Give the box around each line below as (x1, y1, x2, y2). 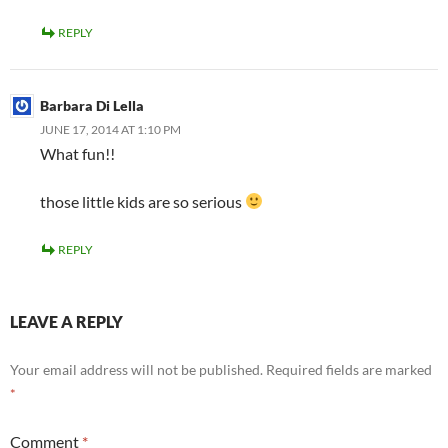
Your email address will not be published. (10, 360, 263, 378)
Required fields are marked (266, 360, 432, 378)
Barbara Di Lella (40, 96, 144, 114)
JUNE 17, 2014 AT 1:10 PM (40, 121, 181, 137)
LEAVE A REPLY (10, 311, 123, 331)
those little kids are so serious (40, 191, 245, 211)
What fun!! (40, 143, 115, 163)
